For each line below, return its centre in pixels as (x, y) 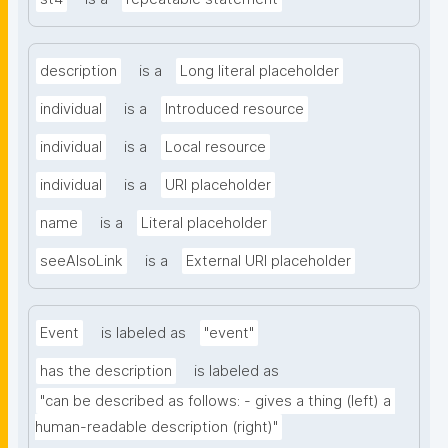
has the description (106, 371)
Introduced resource (234, 109)
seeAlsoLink (81, 261)
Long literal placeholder (259, 71)
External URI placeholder (268, 261)
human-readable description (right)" (156, 427)
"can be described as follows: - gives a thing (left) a (215, 401)
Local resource (215, 147)
